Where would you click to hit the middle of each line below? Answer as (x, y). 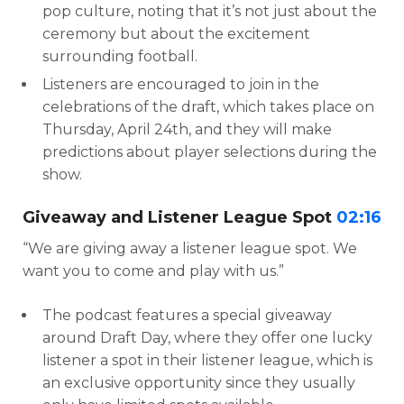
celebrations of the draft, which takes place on (208, 107)
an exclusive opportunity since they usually (199, 383)
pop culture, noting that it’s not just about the (210, 11)
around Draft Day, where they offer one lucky (207, 338)
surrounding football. (120, 56)
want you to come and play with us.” (153, 271)
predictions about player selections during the (210, 152)
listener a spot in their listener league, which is (207, 360)
